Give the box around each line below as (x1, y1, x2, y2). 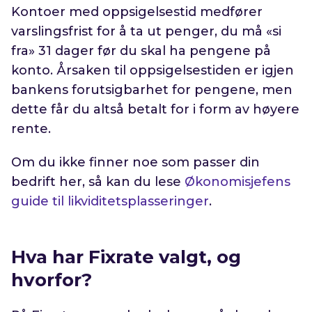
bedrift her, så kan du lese (11, 174, 185, 190)
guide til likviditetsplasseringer (11, 194, 210, 210)
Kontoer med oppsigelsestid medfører (11, 4, 263, 20)
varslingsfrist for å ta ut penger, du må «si (11, 24, 282, 40)
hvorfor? (11, 269, 93, 292)
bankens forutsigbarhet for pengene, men (11, 82, 293, 98)
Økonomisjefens (185, 174, 291, 190)
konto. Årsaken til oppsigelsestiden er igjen (11, 63, 295, 79)
